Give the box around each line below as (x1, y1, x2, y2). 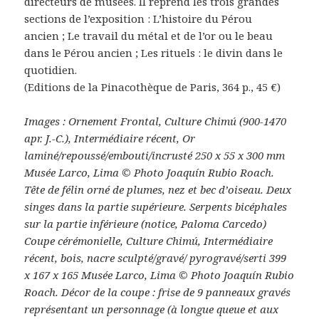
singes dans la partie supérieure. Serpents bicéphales (24, 199, 288, 214)
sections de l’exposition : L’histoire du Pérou (24, 11, 253, 26)
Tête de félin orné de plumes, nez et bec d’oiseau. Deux (24, 182, 292, 197)
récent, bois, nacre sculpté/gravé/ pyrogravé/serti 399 (24, 250, 287, 265)
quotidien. (24, 62, 78, 77)
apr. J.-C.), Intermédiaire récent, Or (24, 130, 196, 145)
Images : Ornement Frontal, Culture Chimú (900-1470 (24, 113, 287, 128)
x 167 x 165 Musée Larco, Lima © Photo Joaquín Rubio (24, 267, 295, 282)
